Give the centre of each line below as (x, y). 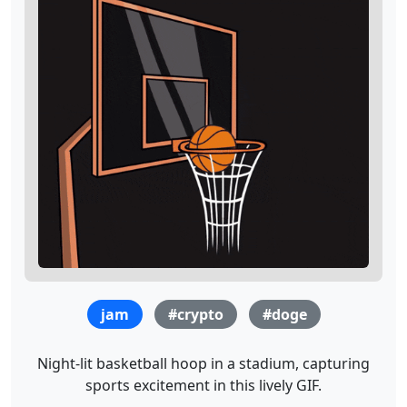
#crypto (196, 314)
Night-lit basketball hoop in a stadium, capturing (203, 363)
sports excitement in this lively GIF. (203, 385)
